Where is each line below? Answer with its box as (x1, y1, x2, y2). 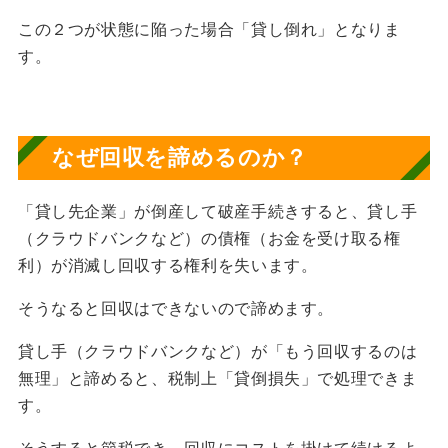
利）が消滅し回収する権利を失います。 (17, 254, 318, 275)
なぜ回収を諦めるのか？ (51, 143, 308, 170)
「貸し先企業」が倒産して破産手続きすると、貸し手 (17, 200, 418, 221)
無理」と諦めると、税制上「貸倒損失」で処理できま (17, 367, 418, 388)
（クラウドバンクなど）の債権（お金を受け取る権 (17, 227, 401, 248)
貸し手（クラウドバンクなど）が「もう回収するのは (17, 340, 418, 361)
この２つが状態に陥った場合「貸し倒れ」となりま (17, 18, 401, 39)
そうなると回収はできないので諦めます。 (17, 297, 335, 318)
